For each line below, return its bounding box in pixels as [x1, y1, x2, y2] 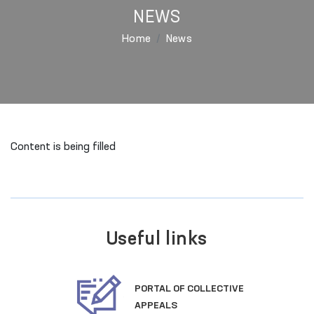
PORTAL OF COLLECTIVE [80, 283, 190, 294]
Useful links [106, 231, 208, 249]
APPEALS [80, 300, 123, 310]
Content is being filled [11, 142, 116, 153]
